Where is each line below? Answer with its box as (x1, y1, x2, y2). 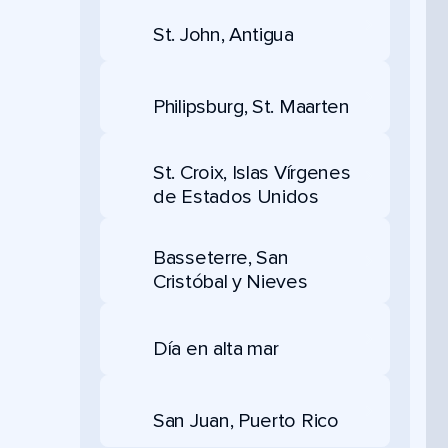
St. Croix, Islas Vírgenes (153, 161, 351, 185)
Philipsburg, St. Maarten (153, 94, 350, 119)
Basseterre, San (153, 246, 289, 270)
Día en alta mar (153, 336, 279, 361)
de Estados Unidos (153, 185, 319, 209)
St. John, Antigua (153, 22, 294, 47)
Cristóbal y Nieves (153, 270, 308, 294)
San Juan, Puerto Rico (153, 408, 339, 433)
